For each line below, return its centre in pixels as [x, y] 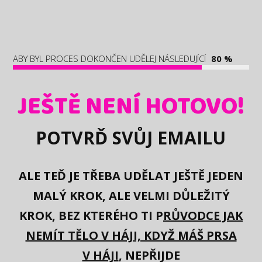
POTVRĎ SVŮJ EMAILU [130, 138]
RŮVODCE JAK [203, 216]
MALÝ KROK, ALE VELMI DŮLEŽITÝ [131, 196]
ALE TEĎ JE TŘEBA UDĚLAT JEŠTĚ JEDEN [131, 176]
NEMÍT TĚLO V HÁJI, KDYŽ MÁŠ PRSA [131, 235]
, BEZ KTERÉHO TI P [108, 216]
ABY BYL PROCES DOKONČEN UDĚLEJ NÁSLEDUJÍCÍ [110, 58]
